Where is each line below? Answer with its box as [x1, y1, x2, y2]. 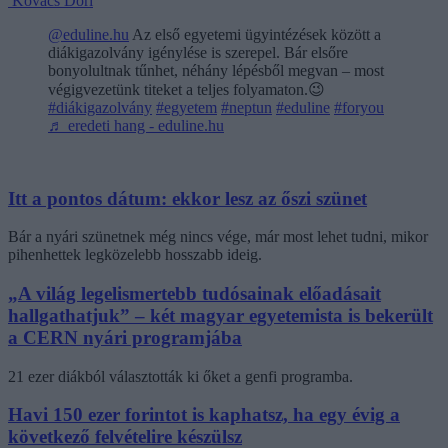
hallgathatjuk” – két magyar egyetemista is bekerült [8, 305, 433, 327]
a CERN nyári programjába [8, 327, 242, 349]
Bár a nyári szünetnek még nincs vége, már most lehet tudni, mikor [8, 228, 428, 246]
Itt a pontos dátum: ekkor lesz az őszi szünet [8, 187, 367, 209]
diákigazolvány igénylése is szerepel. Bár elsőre [48, 43, 348, 61]
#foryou [334, 98, 384, 116]
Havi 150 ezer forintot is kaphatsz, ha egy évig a [8, 404, 400, 426]
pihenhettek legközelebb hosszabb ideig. [8, 246, 262, 264]
